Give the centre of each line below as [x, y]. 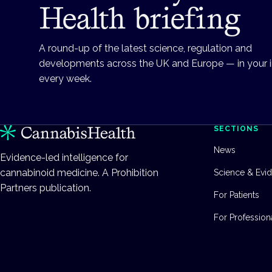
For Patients [236, 195]
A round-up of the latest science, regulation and [145, 48]
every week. [65, 78]
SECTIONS [236, 128]
